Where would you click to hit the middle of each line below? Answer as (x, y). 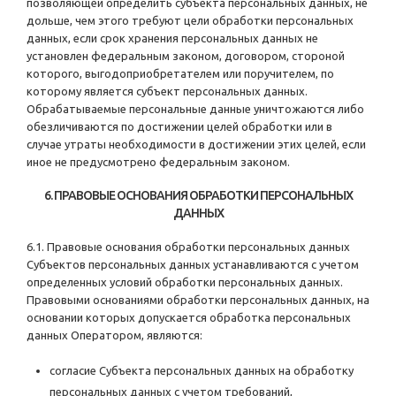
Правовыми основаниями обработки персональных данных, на (198, 300)
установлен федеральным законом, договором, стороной (186, 56)
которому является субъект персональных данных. (167, 91)
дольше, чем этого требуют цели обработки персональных (190, 21)
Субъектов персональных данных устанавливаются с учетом (193, 265)
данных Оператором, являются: (114, 335)
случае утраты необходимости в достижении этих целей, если (196, 145)
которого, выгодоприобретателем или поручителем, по (180, 74)
